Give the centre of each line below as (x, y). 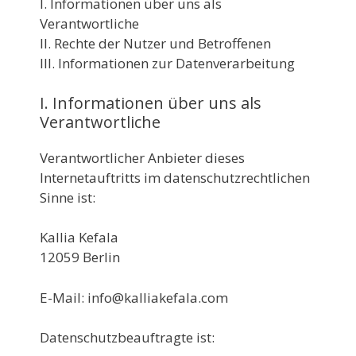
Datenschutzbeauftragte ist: (127, 337)
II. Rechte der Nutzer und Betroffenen (155, 43)
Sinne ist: (68, 197)
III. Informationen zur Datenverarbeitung (167, 63)
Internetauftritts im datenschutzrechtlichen (175, 177)
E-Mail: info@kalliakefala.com (134, 297)
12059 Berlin (80, 257)
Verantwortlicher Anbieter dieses (142, 157)
